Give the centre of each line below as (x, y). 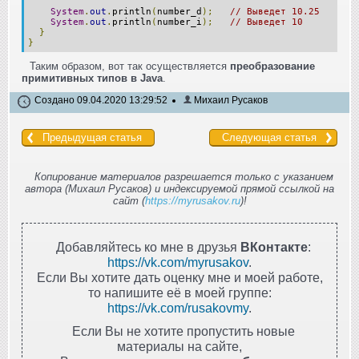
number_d (179, 11)
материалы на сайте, (179, 346)
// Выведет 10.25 (275, 11)
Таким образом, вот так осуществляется (130, 66)
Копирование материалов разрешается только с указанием (184, 176)
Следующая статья (269, 137)
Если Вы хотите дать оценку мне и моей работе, (179, 277)
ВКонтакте (274, 246)
